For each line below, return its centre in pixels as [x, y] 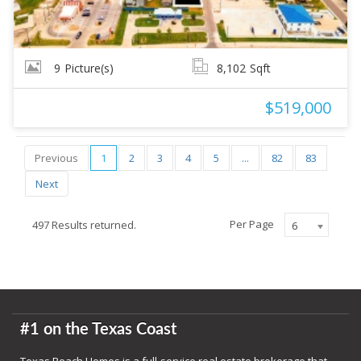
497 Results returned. [84, 225]
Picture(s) [89, 68]
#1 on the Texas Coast [98, 330]
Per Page [253, 224]
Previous [56, 158]
